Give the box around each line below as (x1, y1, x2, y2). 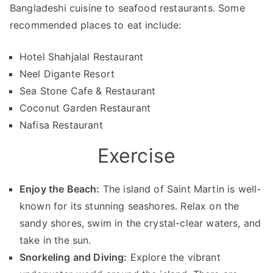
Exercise (97, 144, 176, 168)
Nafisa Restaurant (19, 119, 103, 131)
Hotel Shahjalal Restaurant (19, 51, 144, 63)
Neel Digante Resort (19, 68, 115, 80)
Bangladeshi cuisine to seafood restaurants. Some (10, 2, 245, 14)
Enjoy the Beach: (19, 183, 100, 195)
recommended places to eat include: (10, 19, 182, 31)
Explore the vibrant (127, 251, 221, 263)
